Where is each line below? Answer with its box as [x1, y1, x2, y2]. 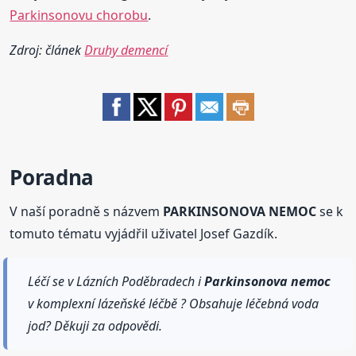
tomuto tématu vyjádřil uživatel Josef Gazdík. [10, 224, 278, 242]
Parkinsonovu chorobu [10, 6, 149, 24]
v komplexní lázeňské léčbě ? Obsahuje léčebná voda [28, 294, 319, 312]
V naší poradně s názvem [10, 202, 164, 220]
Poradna [10, 162, 94, 192]
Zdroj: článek [10, 41, 85, 59]
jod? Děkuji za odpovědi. [28, 316, 163, 335]
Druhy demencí [84, 41, 168, 59]
